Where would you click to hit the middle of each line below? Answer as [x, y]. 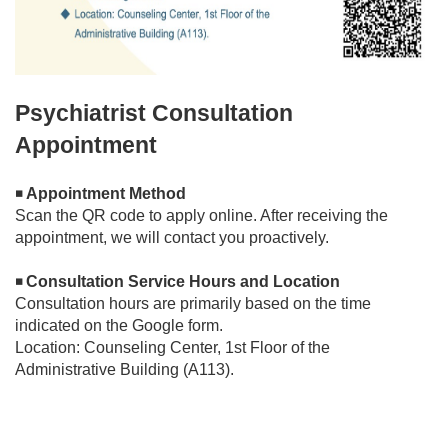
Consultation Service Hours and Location [183, 282]
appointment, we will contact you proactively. [172, 238]
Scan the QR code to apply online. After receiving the [201, 216]
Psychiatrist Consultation [154, 113]
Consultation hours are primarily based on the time [193, 304]
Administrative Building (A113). [124, 370]
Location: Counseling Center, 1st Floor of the [172, 348]
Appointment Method [106, 194]
